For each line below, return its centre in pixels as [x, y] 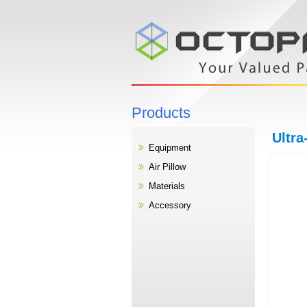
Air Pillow [167, 167]
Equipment [170, 148]
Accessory [170, 205]
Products [161, 113]
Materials [167, 186]
